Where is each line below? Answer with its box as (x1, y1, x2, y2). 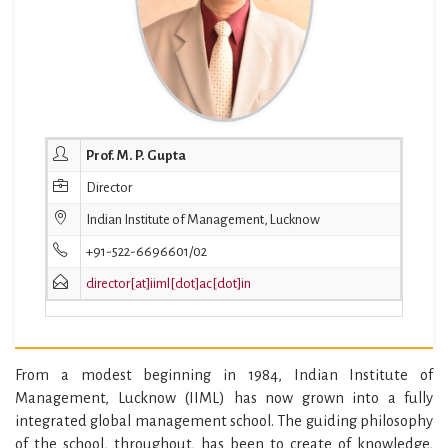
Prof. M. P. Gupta (86, 147, 186, 163)
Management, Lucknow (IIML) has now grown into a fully (15, 389, 433, 406)
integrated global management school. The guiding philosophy (15, 412, 433, 429)
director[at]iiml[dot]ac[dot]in (86, 275, 251, 291)
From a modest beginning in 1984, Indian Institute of (15, 366, 433, 383)
